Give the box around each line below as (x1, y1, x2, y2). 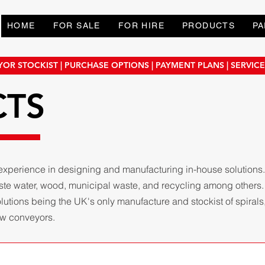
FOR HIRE (118, 21, 165, 30)
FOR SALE (53, 21, 101, 30)
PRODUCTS (182, 21, 235, 30)
